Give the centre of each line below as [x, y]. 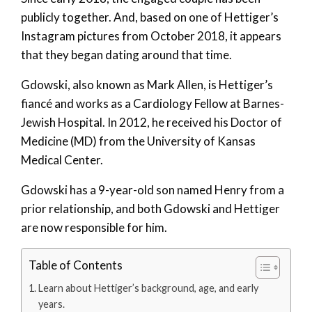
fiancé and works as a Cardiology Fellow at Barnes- [153, 103]
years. [51, 304]
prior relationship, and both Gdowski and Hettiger [150, 208]
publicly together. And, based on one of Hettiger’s [150, 17]
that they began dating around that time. [126, 54]
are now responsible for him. [94, 227]
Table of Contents [76, 265]
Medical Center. [62, 159]
